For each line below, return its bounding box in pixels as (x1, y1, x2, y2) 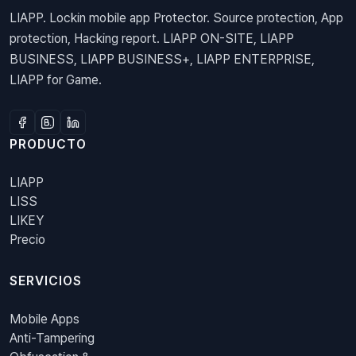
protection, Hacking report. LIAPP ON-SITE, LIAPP (10, 31, 294, 47)
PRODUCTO (10, 137, 87, 153)
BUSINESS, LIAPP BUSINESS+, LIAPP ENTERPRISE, (10, 52, 315, 68)
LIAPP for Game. (10, 72, 102, 88)
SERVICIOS (10, 273, 82, 289)
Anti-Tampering (10, 331, 95, 346)
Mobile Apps (10, 311, 79, 327)
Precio (10, 232, 45, 248)
